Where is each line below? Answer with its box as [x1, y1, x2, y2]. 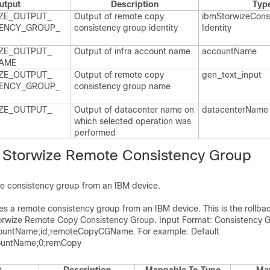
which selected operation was [74, 116, 191, 126]
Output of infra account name [74, 46, 190, 56]
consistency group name [74, 81, 171, 91]
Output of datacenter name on [74, 105, 194, 115]
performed [74, 128, 116, 137]
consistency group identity [74, 23, 178, 33]
